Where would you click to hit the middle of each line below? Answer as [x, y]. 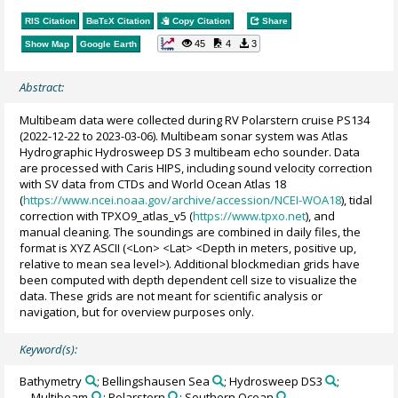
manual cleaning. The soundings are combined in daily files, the [191, 231]
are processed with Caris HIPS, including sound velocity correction [196, 167]
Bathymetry [51, 382]
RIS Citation [51, 20]
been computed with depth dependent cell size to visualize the [189, 279]
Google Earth [109, 44]
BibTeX [101, 20]
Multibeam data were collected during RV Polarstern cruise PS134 [195, 119]
